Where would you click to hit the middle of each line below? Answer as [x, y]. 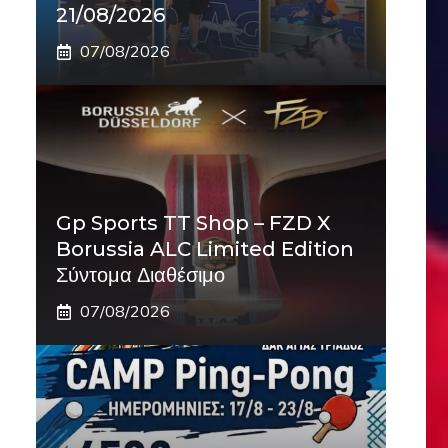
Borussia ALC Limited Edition [205, 249]
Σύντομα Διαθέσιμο [140, 275]
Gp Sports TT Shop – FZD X [193, 223]
